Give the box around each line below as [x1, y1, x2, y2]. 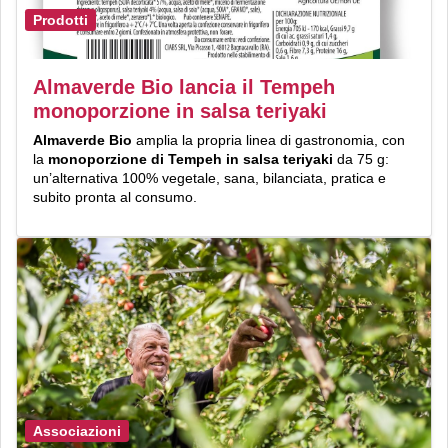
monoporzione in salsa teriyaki [33, 99, 327, 122]
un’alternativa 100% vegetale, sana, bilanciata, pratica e [33, 169, 386, 186]
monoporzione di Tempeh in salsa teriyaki [48, 150, 337, 167]
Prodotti [33, 11, 88, 28]
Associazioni [33, 423, 121, 440]
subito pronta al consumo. [33, 188, 197, 205]
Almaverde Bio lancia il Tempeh [33, 75, 335, 98]
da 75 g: [337, 150, 389, 167]
